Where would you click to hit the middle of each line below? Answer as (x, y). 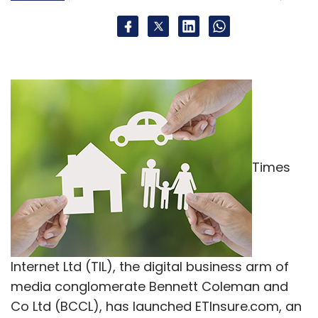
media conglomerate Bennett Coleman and (149, 286)
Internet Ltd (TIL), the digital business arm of (150, 266)
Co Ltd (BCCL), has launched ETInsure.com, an (156, 306)
